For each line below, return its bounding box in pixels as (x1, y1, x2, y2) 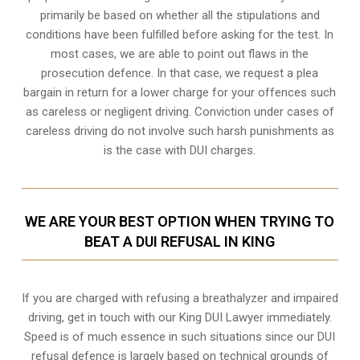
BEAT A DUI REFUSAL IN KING (84, 232, 276, 250)
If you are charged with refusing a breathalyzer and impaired (21, 290, 338, 305)
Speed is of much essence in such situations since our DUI (24, 329, 336, 344)
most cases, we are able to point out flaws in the (51, 46, 309, 61)
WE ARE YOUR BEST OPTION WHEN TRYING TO (25, 212, 335, 230)
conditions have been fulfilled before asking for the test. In (26, 27, 334, 42)
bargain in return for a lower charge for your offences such (23, 84, 337, 100)
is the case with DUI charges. (104, 142, 256, 157)
